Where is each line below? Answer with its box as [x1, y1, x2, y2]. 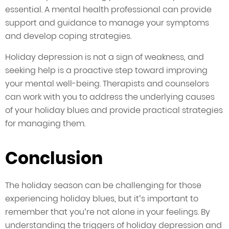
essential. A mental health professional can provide [5, 4, 212, 16]
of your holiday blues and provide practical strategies [5, 104, 223, 117]
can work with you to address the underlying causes [5, 91, 215, 103]
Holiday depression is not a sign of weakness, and [5, 51, 204, 63]
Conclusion [5, 146, 103, 171]
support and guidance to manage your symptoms [5, 17, 209, 29]
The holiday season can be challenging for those [5, 179, 201, 192]
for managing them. [5, 118, 85, 130]
